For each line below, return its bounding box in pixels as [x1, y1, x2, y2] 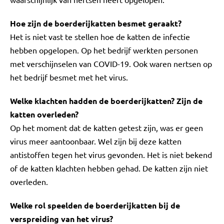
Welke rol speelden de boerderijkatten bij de [10, 200, 180, 210]
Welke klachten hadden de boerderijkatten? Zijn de [10, 95, 202, 106]
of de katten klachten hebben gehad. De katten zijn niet [10, 163, 208, 173]
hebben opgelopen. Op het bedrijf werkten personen [10, 45, 198, 55]
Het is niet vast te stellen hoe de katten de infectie [10, 31, 190, 41]
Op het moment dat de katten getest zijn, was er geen [10, 122, 203, 132]
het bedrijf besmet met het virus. [10, 72, 128, 82]
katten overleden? [10, 109, 78, 119]
